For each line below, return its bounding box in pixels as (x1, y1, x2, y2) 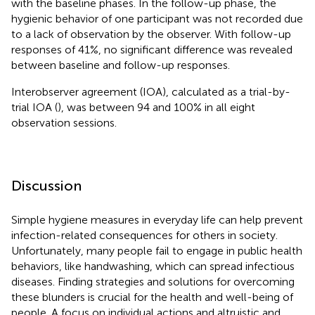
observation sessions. (11, 115, 117, 129)
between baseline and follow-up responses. (11, 58, 230, 72)
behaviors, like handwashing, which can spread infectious (11, 259, 295, 273)
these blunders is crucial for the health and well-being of (11, 290, 293, 304)
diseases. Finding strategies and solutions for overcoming (11, 274, 295, 288)
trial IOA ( (11, 100, 58, 114)
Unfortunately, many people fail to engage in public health (11, 243, 302, 257)
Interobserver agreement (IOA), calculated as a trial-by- (11, 84, 290, 98)
